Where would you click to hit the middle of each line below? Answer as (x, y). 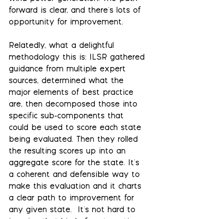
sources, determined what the (68, 81)
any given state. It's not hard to (74, 210)
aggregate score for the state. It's (76, 163)
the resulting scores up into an (69, 152)
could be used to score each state (77, 128)
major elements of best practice (74, 93)
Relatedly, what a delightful (63, 46)
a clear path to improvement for (73, 198)
